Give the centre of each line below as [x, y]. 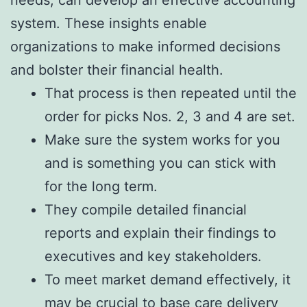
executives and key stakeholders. [153, 257]
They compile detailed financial [146, 210]
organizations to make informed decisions [145, 47]
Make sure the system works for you [162, 140]
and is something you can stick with [160, 163]
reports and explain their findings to [160, 233]
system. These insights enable [109, 24]
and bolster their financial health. [117, 70]
